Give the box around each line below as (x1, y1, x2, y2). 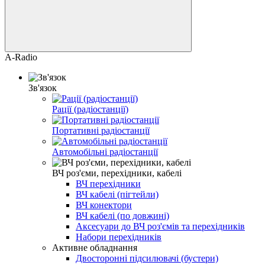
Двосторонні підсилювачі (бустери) (76, 253, 218, 264)
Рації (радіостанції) (52, 104, 128, 115)
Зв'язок (28, 83, 57, 93)
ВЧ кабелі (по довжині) (76, 211, 169, 221)
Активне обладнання (52, 243, 137, 253)
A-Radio (5, 52, 37, 63)
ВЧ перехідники (76, 179, 141, 189)
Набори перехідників (76, 232, 161, 243)
